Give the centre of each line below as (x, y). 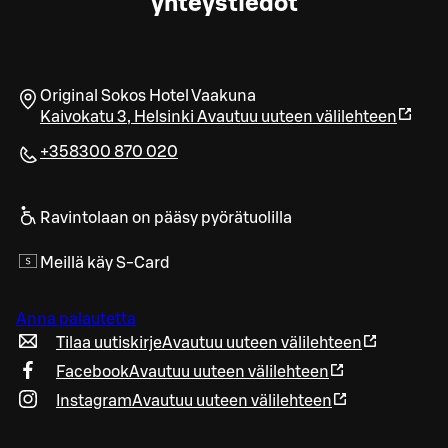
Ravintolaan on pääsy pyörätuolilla (166, 217)
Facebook (92, 371)
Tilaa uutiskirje (109, 342)
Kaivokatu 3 (83, 116)
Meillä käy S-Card (105, 262)
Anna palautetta (76, 318)
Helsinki (164, 116)
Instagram (94, 400)
